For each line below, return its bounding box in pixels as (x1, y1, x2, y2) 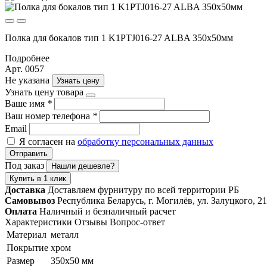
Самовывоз (5, 195, 55, 206)
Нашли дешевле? (51, 161, 114, 170)
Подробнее (5, 52, 49, 63)
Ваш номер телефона (5, 110, 92, 121)
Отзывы (74, 216, 107, 227)
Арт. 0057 (5, 63, 44, 74)
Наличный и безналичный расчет (39, 206, 176, 216)
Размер (7, 255, 35, 266)
